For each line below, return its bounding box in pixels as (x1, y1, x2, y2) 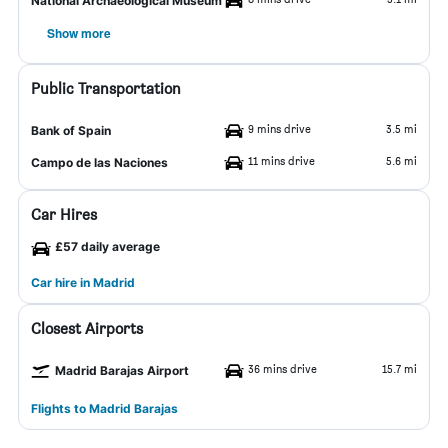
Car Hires (31, 205, 97, 224)
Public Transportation (31, 79, 181, 98)
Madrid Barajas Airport (55, 363, 189, 378)
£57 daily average (55, 239, 160, 254)
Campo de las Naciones (31, 155, 168, 170)
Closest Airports (31, 319, 143, 338)
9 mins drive (248, 121, 311, 136)
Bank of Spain (31, 123, 111, 138)
